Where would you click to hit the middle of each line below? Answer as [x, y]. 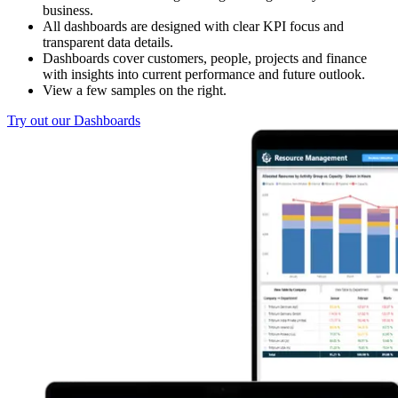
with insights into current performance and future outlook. [204, 75]
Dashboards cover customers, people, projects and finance [205, 59]
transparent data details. [108, 43]
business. [68, 11]
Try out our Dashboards [74, 121]
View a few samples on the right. [135, 91]
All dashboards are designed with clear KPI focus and [193, 27]
